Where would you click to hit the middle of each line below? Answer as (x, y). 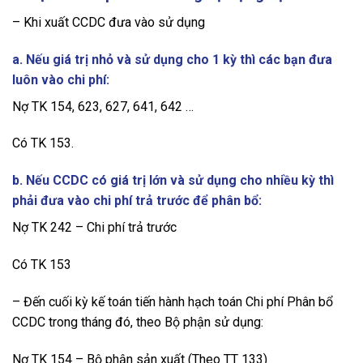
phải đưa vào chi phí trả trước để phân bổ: (137, 201)
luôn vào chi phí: (61, 79)
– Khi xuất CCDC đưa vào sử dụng (109, 22)
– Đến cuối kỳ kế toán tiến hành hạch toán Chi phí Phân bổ (173, 301)
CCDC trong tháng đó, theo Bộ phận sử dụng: (138, 322)
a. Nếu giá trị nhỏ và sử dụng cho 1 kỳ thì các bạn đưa (172, 59)
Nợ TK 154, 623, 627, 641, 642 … (103, 106)
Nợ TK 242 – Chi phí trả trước (94, 228)
